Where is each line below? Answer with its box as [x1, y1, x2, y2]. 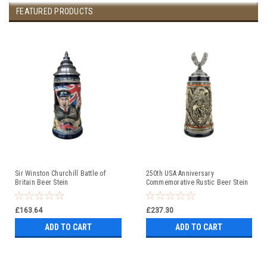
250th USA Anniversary [145, 169, 214, 178]
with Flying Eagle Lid [145, 187, 210, 196]
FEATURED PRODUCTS [16, 7, 94, 17]
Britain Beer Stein [15, 178, 69, 187]
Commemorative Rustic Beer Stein [145, 178, 249, 187]
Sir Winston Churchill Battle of [15, 169, 105, 178]
